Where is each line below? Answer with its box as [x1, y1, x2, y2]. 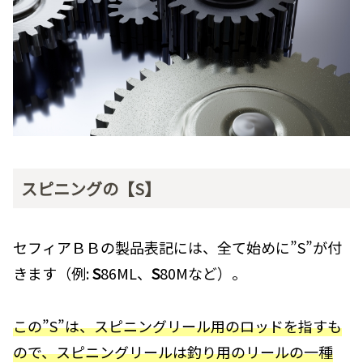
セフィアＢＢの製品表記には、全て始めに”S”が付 [13, 237, 342, 258]
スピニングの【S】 [21, 177, 160, 201]
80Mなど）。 [160, 263, 246, 284]
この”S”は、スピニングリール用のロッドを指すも [13, 314, 342, 336]
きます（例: [13, 263, 92, 284]
